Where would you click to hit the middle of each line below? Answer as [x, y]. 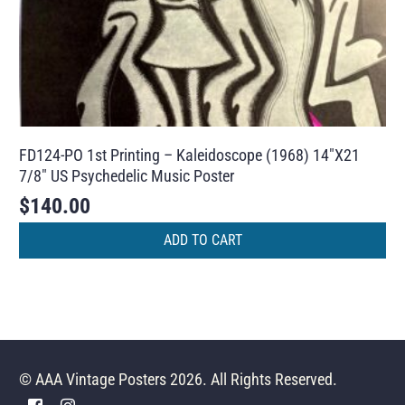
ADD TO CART [202, 240]
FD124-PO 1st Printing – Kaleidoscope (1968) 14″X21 [190, 155]
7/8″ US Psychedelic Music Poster [127, 175]
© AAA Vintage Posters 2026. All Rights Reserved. [179, 379]
